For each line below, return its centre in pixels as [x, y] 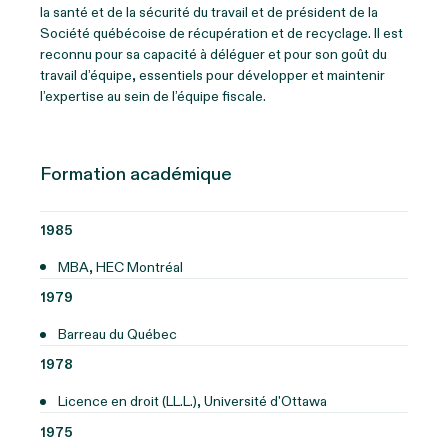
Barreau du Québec [117, 335]
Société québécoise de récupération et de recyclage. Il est [221, 33]
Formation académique [136, 174]
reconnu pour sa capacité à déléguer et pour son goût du [213, 54]
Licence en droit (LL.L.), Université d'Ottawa [192, 402]
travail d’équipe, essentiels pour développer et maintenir [212, 75]
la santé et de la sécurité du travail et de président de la [209, 12]
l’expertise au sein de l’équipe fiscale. [153, 96]
